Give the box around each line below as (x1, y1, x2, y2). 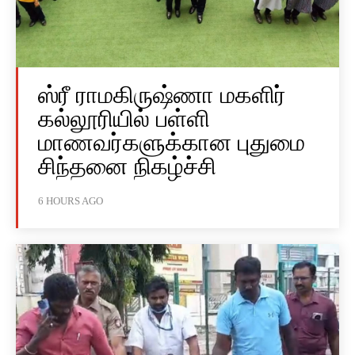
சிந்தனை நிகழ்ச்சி (38, 153, 216, 180)
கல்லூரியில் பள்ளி (38, 105, 210, 132)
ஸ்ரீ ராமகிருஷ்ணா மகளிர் (38, 82, 286, 109)
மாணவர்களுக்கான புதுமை (38, 129, 305, 156)
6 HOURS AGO (38, 195, 103, 208)
